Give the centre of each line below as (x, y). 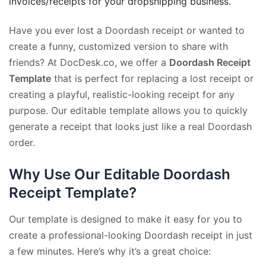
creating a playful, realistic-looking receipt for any (122, 94)
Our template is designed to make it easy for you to (126, 219)
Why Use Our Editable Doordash (120, 174)
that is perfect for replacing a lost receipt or (152, 78)
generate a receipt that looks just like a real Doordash (130, 126)
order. (22, 142)
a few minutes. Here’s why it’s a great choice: (110, 251)
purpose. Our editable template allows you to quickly (128, 110)
